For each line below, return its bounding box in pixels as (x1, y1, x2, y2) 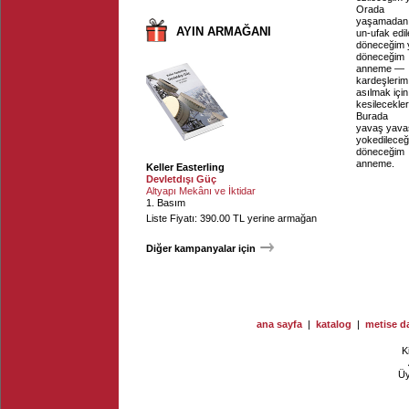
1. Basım (146, 197, 185, 208)
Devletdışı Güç (146, 173, 216, 184)
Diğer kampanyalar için (146, 243, 256, 254)
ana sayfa (257, 319, 302, 330)
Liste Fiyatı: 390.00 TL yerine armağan (146, 213, 317, 224)
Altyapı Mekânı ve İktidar (146, 185, 256, 196)
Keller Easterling (146, 162, 225, 173)
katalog (316, 319, 351, 330)
